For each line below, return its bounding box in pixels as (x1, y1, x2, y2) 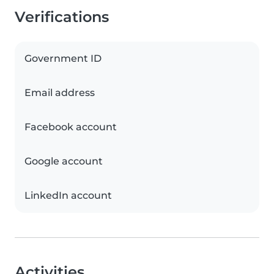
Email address (24, 87, 95, 99)
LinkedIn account (24, 190, 112, 202)
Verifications (15, 8, 109, 26)
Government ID (24, 53, 102, 65)
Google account (24, 155, 103, 168)
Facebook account (24, 121, 117, 133)
